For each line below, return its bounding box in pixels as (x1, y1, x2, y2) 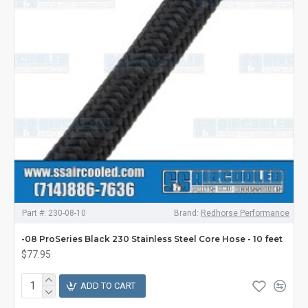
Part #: (22, 208, 46, 218)
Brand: (173, 208, 199, 218)
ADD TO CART (80, 280, 136, 291)
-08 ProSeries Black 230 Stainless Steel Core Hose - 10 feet (21, 233, 283, 244)
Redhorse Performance (200, 208, 289, 218)
